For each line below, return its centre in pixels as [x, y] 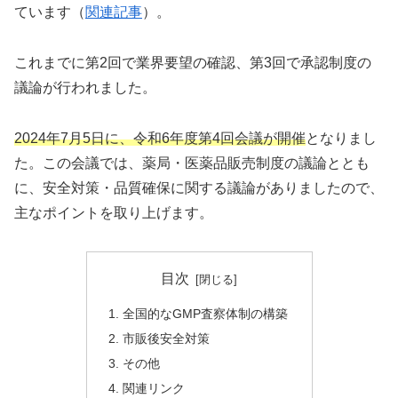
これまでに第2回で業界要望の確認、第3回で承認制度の [193, 63]
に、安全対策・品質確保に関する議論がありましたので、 [199, 187]
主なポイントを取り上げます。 [114, 212]
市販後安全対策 [166, 339]
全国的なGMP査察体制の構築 [205, 314]
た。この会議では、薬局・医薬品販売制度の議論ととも [192, 163]
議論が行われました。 [85, 88]
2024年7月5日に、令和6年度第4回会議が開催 [160, 138]
